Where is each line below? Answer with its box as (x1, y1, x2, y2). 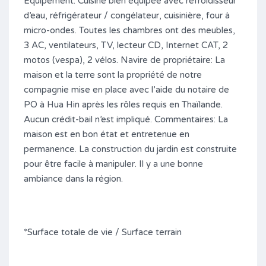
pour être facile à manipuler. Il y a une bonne (24, 158, 203, 169)
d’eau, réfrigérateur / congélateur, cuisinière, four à (24, 9, 230, 21)
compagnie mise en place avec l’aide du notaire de (24, 84, 229, 95)
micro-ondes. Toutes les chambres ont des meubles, (24, 24, 235, 36)
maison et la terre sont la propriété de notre (24, 69, 202, 80)
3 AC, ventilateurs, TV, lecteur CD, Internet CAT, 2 (24, 39, 228, 50)
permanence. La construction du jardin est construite (24, 143, 237, 154)
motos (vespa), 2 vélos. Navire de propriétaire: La (24, 54, 225, 65)
